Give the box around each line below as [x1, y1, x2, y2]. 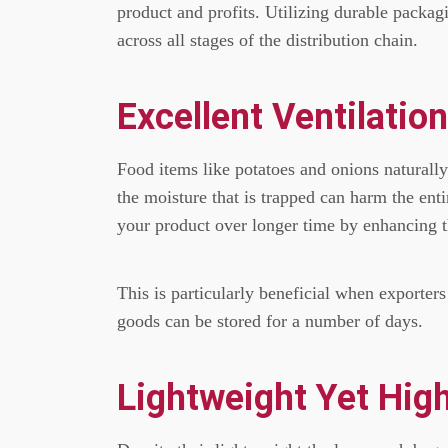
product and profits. [117, 2, 260, 22]
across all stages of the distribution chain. [117, 30, 418, 50]
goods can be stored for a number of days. [117, 311, 423, 331]
